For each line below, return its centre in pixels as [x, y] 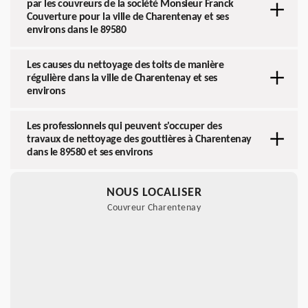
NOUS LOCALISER [154, 193]
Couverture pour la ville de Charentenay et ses [128, 18]
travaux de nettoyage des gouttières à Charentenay [139, 140]
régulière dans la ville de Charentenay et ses [122, 79]
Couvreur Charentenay [154, 208]
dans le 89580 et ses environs [90, 153]
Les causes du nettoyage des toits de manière [125, 66]
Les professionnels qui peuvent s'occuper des [124, 127]
